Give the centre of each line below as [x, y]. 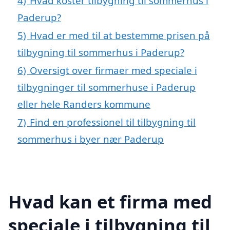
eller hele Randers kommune [84, 104]
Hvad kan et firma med [110, 201]
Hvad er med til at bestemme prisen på [120, 35]
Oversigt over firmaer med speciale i [113, 70]
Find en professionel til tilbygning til [113, 122]
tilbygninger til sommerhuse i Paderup [107, 87]
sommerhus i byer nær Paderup [91, 139]
